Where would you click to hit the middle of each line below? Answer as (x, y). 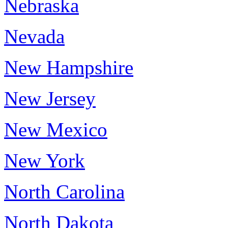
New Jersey (50, 98)
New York (45, 161)
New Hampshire (69, 67)
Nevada (34, 36)
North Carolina (64, 192)
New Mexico (56, 130)
